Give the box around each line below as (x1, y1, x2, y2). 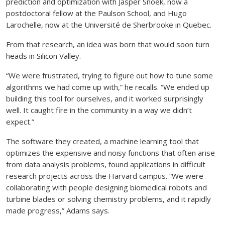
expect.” (6, 116, 34, 127)
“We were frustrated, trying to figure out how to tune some (6, 70, 213, 80)
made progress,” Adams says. (6, 205, 109, 215)
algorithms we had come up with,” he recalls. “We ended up (6, 81, 209, 92)
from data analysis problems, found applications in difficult (6, 159, 205, 169)
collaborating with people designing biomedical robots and (6, 182, 207, 192)
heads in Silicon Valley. (6, 50, 81, 61)
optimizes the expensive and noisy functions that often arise (6, 147, 215, 158)
